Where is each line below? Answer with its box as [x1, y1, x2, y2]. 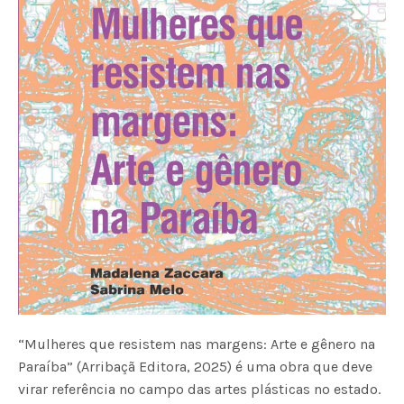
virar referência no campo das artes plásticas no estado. [18, 381, 381, 399]
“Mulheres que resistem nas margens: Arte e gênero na [18, 335, 376, 353]
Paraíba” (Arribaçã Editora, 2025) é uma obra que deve [18, 358, 373, 376]
